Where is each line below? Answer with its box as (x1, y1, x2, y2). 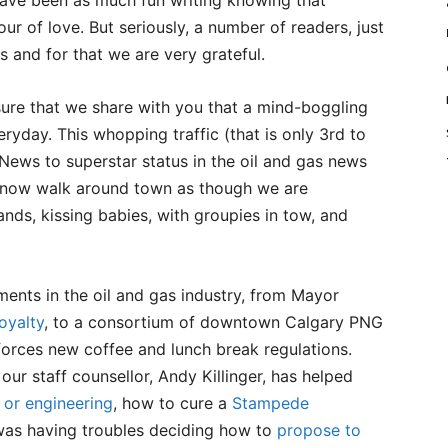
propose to (277, 420, 361, 440)
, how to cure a (113, 393, 232, 413)
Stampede (232, 393, 309, 413)
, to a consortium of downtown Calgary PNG (44, 312, 383, 332)
